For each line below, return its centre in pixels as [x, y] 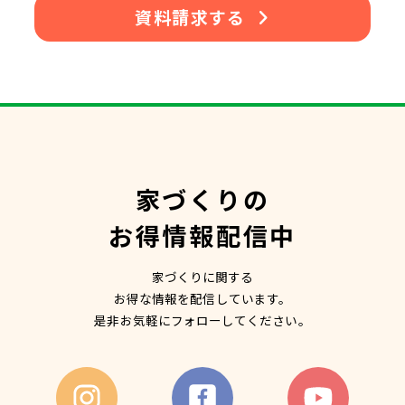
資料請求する [190, 17]
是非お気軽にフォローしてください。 [202, 320]
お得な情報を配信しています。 [202, 298]
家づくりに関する [202, 276]
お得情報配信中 [202, 235]
